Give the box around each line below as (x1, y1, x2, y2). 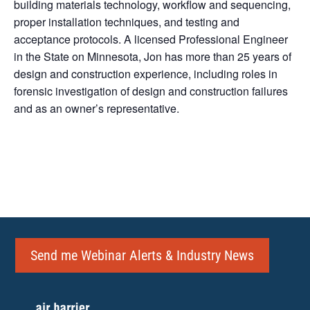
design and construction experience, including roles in (14, 66, 277, 82)
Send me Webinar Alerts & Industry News (30, 247, 255, 264)
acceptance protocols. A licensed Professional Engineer (14, 31, 288, 48)
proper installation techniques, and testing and (14, 14, 239, 30)
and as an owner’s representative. (14, 100, 179, 117)
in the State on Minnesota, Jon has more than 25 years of (14, 48, 291, 65)
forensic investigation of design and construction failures (14, 83, 288, 100)
